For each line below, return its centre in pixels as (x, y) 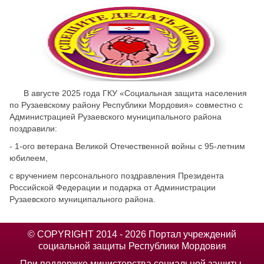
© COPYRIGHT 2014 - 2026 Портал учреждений (132, 234)
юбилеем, (29, 158)
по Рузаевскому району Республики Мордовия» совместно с (126, 105)
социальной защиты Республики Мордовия (132, 246)
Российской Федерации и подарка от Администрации (113, 187)
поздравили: (33, 128)
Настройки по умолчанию (132, 49)
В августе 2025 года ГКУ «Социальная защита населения (128, 93)
